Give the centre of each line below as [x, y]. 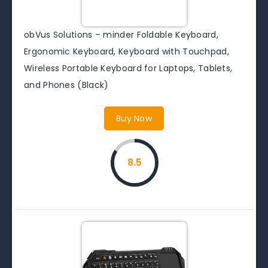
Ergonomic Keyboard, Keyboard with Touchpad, [127, 51]
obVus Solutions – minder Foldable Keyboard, [121, 34]
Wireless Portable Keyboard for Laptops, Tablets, [128, 68]
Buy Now [134, 118]
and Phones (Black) [66, 85]
